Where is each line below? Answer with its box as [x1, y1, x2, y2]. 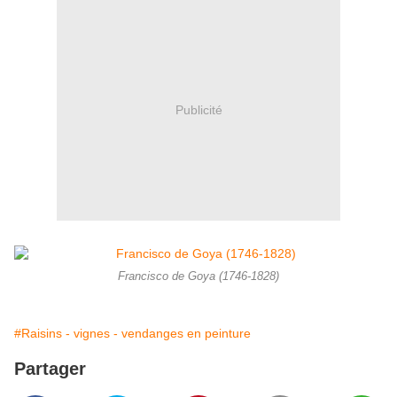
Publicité [175, 102, 222, 117]
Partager [14, 359, 86, 379]
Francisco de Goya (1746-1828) [118, 270, 279, 284]
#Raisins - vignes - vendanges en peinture [14, 326, 251, 341]
